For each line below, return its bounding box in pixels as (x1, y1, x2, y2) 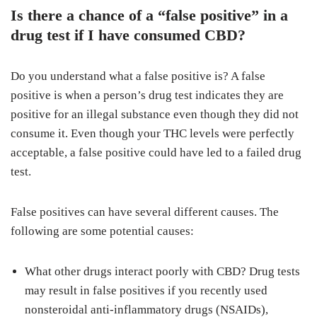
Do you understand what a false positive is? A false (11, 69, 265, 83)
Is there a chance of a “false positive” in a (11, 6, 288, 24)
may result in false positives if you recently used (25, 284, 267, 297)
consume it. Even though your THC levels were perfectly (11, 127, 294, 140)
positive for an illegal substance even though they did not (11, 108, 299, 121)
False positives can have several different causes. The (11, 205, 279, 219)
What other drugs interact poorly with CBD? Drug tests (25, 265, 300, 278)
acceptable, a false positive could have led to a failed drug (11, 146, 301, 159)
